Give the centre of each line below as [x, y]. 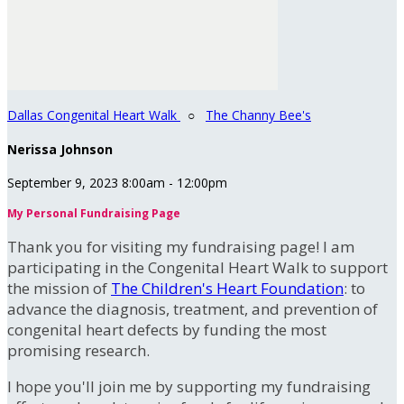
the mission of [59, 289]
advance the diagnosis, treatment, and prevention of [193, 309]
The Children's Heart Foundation [227, 289]
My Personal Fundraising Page [94, 214]
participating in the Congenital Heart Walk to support [197, 268]
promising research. [78, 351]
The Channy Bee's [258, 115]
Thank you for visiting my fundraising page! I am [181, 247]
